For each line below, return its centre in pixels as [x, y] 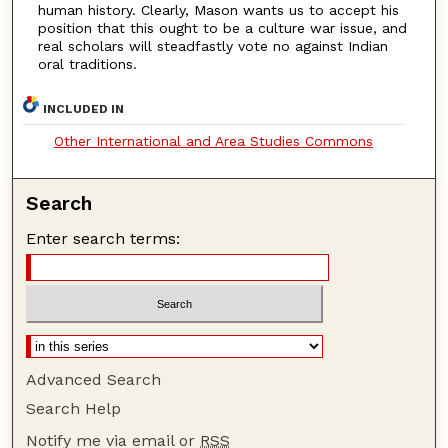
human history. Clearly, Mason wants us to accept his [218, 10]
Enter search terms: [103, 238]
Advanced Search [94, 380]
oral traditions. [87, 64]
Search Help [74, 409]
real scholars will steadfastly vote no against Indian [212, 46]
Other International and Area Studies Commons [213, 140]
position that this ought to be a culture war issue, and [222, 28]
